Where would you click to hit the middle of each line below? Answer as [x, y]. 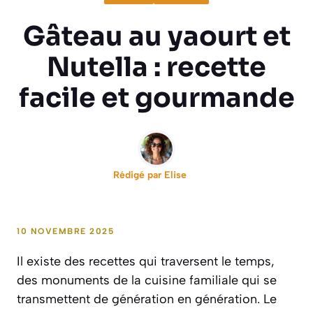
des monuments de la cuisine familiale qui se [147, 280]
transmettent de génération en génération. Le [147, 299]
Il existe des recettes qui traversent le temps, [146, 261]
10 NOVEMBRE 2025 [65, 231]
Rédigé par [138, 175]
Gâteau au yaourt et [156, 36]
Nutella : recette [156, 67]
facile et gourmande [156, 97]
